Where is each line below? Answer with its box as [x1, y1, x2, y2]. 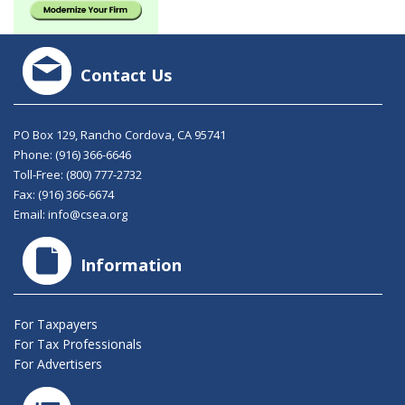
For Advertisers [14, 355, 102, 373]
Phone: [14, 146, 55, 164]
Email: [14, 206, 48, 223]
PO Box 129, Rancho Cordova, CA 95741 [14, 127, 226, 144]
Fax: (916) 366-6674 [14, 186, 114, 203]
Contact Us [80, 64, 172, 87]
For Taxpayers [14, 316, 98, 334]
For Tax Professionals [14, 335, 142, 353]
